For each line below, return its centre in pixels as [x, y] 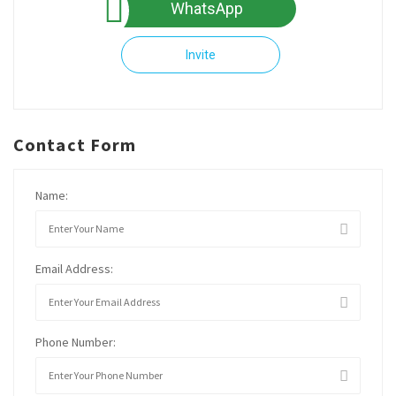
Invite [200, 54]
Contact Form [75, 144]
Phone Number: [76, 342]
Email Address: [74, 268]
